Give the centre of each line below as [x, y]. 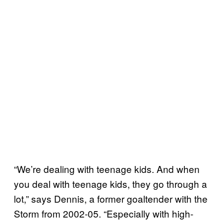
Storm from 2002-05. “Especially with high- [104, 213]
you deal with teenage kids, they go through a [111, 183]
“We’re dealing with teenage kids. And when [107, 168]
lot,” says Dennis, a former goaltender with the [111, 198]
